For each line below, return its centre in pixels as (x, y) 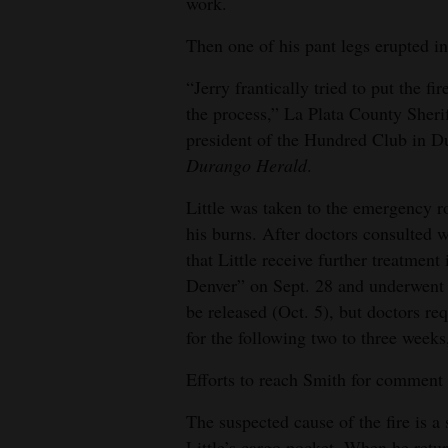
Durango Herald (246, 164)
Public (38, 193)
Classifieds (52, 149)
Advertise (49, 265)
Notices (41, 221)
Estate (38, 105)
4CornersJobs (64, 33)
